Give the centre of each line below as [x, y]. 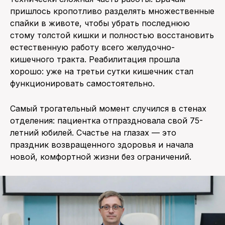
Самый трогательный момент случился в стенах [108, 108]
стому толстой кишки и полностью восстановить [112, 35]
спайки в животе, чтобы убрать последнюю [100, 23]
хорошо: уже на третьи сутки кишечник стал [102, 71]
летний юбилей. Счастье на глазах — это [93, 132]
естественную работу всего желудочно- [92, 47]
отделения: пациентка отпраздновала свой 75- [106, 120]
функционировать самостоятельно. [82, 83]
